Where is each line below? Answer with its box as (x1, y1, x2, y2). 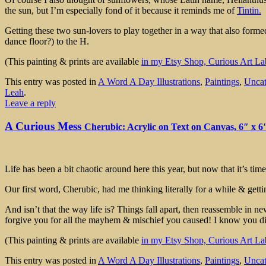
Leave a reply (5, 97, 56, 108)
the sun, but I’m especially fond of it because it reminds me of (5, 5, 237, 15)
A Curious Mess (5, 119, 84, 132)
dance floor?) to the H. (5, 36, 89, 46)
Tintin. (237, 5, 261, 15)
